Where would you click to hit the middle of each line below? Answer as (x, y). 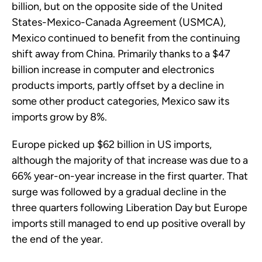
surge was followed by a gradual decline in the (119, 192)
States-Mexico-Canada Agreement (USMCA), (119, 22)
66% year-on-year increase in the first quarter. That (130, 176)
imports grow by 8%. (59, 117)
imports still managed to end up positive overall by (128, 223)
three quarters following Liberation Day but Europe (130, 207)
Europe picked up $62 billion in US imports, (112, 144)
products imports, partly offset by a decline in (118, 85)
